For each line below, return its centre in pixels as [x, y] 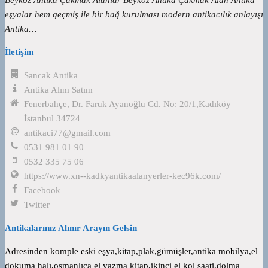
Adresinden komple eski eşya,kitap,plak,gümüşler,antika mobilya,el [131, 251]
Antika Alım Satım [59, 89]
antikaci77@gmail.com [68, 133]
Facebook [42, 190]
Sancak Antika [51, 75]
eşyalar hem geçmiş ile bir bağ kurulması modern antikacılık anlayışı [134, 14]
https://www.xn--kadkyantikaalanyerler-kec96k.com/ [123, 176]
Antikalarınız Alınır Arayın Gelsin [71, 228]
